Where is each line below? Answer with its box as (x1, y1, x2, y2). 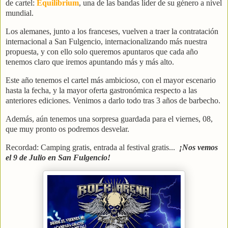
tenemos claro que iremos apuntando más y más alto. (6, 58, 176, 67)
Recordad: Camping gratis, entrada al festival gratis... (6, 142, 179, 152)
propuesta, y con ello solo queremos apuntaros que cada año (6, 47, 198, 56)
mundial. (6, 9, 36, 18)
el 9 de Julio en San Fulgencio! (6, 153, 110, 162)
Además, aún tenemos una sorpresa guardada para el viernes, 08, (6, 114, 213, 123)
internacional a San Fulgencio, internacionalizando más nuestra (6, 37, 207, 46)
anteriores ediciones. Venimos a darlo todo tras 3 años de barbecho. (6, 96, 222, 105)
